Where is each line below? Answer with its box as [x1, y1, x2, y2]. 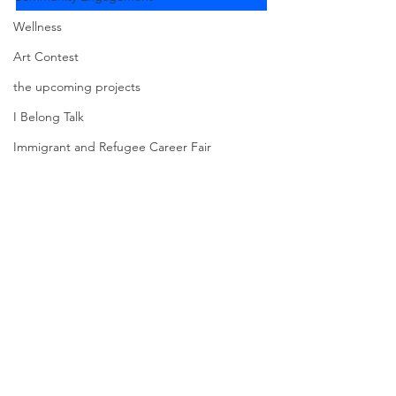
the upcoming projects [13, 79, 141, 95]
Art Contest [13, 49, 79, 65]
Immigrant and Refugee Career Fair [13, 139, 211, 155]
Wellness [13, 19, 62, 34]
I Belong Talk [13, 109, 84, 125]
